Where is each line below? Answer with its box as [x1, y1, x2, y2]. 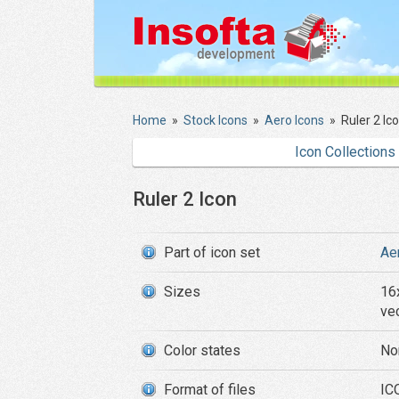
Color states [164, 342, 240, 359]
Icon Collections [295, 143, 395, 160]
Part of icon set [164, 244, 260, 261]
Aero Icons [265, 113, 324, 127]
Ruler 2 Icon [133, 188, 237, 210]
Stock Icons [183, 113, 248, 127]
